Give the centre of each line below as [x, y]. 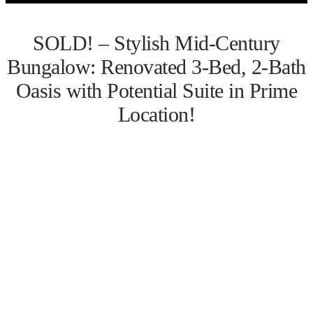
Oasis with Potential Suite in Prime [156, 91]
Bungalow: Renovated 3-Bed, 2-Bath [156, 67]
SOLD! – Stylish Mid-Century [156, 43]
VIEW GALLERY [156, 209]
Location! [156, 115]
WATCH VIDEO [156, 259]
